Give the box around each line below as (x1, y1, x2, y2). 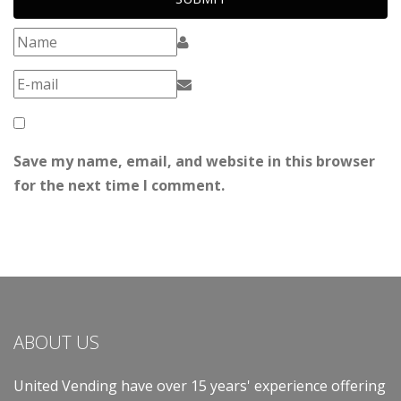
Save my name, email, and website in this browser (13, 151, 375, 171)
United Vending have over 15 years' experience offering (13, 376, 386, 396)
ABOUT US (13, 330, 99, 354)
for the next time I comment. (13, 175, 225, 195)
